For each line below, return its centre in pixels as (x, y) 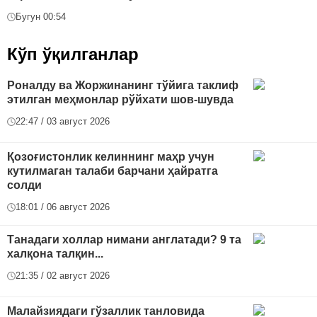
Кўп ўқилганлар (73, 54)
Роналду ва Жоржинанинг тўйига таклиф (123, 86)
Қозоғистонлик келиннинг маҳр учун (111, 157)
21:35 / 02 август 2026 (63, 276)
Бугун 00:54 (41, 17)
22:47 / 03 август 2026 (63, 122)
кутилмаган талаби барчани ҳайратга (113, 171)
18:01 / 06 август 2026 (63, 207)
